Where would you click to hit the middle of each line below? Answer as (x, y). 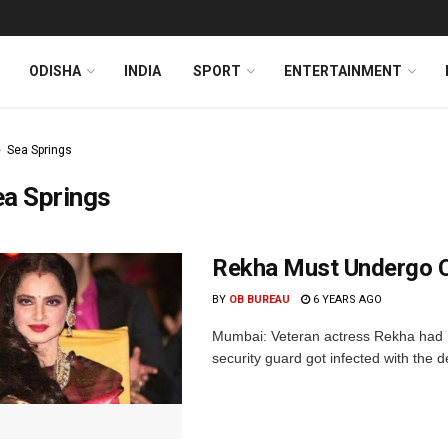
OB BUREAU (259, 299)
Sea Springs (39, 150)
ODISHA (55, 71)
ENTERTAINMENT (343, 71)
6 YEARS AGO (346, 299)
